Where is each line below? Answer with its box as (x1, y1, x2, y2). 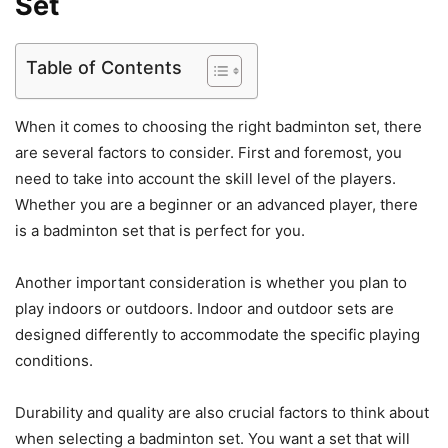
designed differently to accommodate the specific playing (15, 325, 420, 345)
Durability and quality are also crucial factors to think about (15, 403, 429, 423)
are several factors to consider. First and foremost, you (15, 143, 402, 163)
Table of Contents (26, 57, 182, 79)
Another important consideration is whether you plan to (15, 273, 407, 293)
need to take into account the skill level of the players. (15, 169, 396, 189)
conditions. (15, 351, 93, 371)
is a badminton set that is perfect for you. (15, 221, 305, 241)
